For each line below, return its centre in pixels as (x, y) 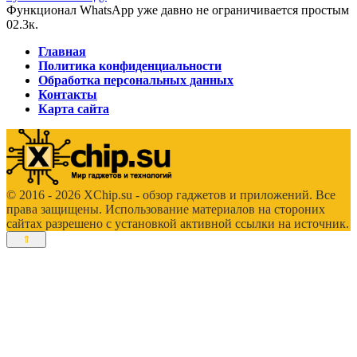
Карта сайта (74, 109)
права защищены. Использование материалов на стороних (166, 210)
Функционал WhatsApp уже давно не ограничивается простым (178, 10)
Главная (62, 52)
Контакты (68, 95)
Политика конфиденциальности (130, 66)
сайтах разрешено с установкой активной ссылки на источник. (178, 224)
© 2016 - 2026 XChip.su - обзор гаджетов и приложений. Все (171, 195)
